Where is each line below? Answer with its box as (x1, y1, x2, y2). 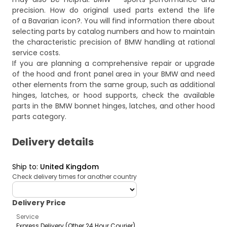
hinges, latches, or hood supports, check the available (12, 90, 215, 101)
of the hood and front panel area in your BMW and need (12, 69, 215, 80)
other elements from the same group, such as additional (12, 80, 215, 90)
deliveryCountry (12, 181, 68, 192)
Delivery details (12, 135, 94, 149)
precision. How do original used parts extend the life (12, 5, 215, 16)
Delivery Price (12, 198, 66, 208)
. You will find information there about (80, 16, 215, 26)
